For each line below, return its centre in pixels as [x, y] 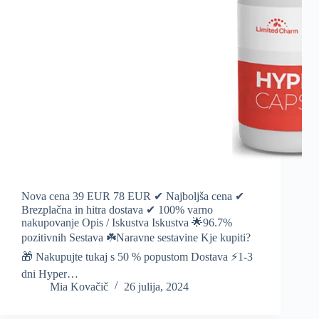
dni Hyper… [50, 274]
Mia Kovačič [79, 287]
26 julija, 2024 [156, 287]
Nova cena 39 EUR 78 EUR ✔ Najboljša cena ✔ [133, 197]
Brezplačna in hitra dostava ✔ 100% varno [117, 210]
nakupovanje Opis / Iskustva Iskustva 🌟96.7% [127, 223]
